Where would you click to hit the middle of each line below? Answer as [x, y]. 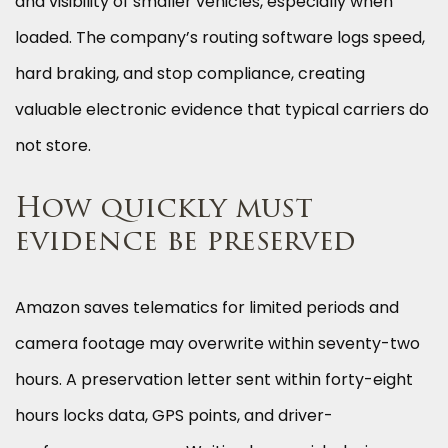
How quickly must [164, 210]
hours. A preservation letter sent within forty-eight [214, 380]
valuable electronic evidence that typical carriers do [222, 110]
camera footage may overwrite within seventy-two [217, 344]
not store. [53, 146]
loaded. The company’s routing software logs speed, [220, 38]
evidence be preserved [185, 243]
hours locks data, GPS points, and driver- [174, 416]
